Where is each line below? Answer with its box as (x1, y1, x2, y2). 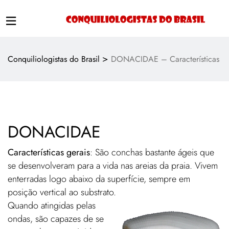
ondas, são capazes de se (8, 212, 104, 225)
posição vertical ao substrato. (8, 186, 116, 199)
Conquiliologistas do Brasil (8, 53, 100, 65)
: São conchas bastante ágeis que (90, 146, 214, 159)
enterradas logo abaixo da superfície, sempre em (8, 172, 190, 186)
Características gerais (8, 146, 90, 159)
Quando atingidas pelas (8, 199, 96, 212)
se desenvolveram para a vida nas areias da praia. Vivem (8, 159, 218, 172)
